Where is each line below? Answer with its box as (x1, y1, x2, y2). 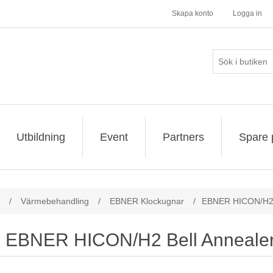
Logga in (233, 9, 262, 18)
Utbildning (16, 131, 65, 143)
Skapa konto (172, 9, 213, 18)
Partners (163, 131, 204, 143)
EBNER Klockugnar (110, 196, 184, 206)
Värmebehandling (21, 196, 89, 206)
